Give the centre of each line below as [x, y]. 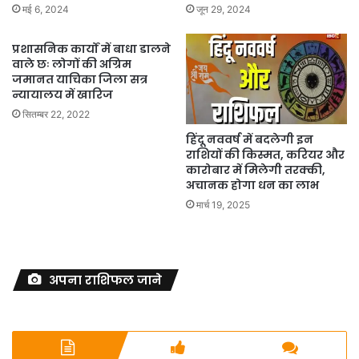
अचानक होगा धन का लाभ [252, 185]
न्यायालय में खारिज [63, 94]
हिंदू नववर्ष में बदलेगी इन [250, 139]
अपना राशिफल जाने [105, 280]
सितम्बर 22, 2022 [56, 114]
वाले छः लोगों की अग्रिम [72, 64]
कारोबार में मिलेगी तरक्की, [256, 169]
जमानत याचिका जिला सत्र [80, 79]
